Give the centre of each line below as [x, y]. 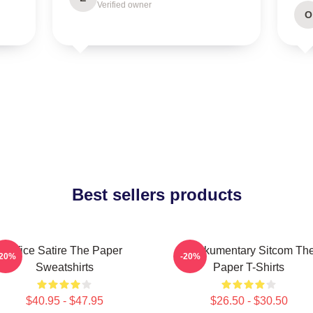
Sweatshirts [64, 267]
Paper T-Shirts [249, 267]
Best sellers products [156, 195]
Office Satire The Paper [64, 250]
